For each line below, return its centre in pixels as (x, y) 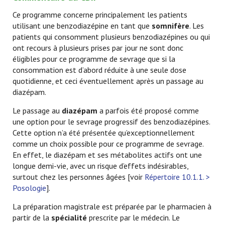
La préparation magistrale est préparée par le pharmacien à (112, 206)
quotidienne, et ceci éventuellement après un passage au (108, 81)
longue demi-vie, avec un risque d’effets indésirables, (100, 166)
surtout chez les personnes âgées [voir (79, 177)
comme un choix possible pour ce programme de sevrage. (108, 144)
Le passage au (37, 110)
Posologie (29, 188)
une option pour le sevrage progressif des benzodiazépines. (111, 122)
